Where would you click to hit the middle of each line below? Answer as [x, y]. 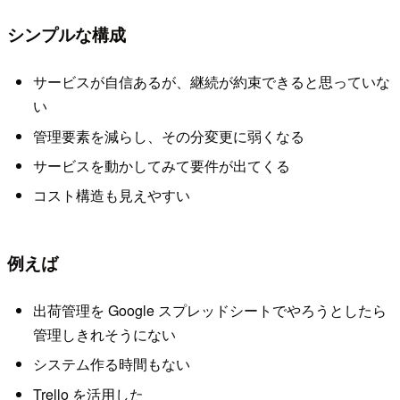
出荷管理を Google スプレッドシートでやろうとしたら [209, 310]
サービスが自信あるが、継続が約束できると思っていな [211, 82]
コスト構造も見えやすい [111, 196]
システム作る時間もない [111, 364]
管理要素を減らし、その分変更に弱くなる [168, 136]
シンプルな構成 [67, 33]
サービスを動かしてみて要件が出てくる [161, 166]
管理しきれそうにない [104, 334]
